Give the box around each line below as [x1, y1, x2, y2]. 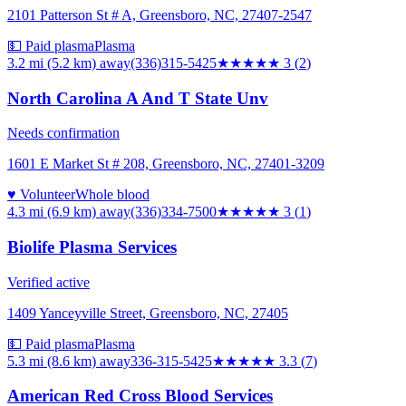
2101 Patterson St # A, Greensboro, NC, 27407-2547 [7, 6, 312, 23]
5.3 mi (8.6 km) [7, 353, 96, 369]
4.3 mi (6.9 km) [7, 204, 96, 220]
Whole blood [75, 187, 150, 203]
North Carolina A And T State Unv [7, 88, 268, 108]
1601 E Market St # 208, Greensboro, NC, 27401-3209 [7, 156, 324, 172]
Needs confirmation [7, 125, 120, 141]
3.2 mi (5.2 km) [7, 54, 96, 71]
